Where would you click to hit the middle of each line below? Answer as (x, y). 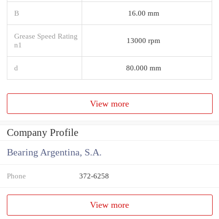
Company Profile (43, 133)
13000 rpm (143, 40)
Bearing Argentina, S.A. (54, 153)
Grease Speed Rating (46, 36)
